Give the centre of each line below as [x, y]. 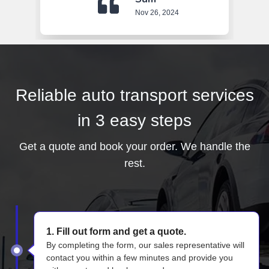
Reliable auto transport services [134, 95]
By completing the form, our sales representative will [145, 245]
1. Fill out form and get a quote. [116, 231]
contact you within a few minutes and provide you [140, 257]
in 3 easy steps [134, 120]
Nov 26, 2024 [157, 12]
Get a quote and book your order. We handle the [134, 146]
